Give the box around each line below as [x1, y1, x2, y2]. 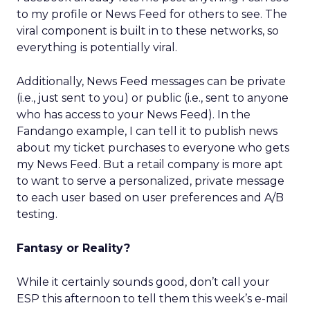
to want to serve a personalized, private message [17, 174, 284, 188]
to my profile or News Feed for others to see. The [17, 8, 287, 21]
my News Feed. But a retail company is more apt [17, 158, 283, 171]
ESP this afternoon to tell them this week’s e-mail [17, 292, 289, 305]
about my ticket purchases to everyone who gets [17, 141, 289, 154]
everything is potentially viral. [17, 41, 177, 54]
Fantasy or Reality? [17, 241, 130, 255]
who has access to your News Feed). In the [17, 108, 250, 121]
